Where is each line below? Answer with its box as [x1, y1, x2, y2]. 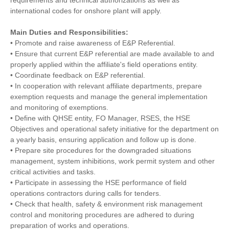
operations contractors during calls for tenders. [10, 189, 161, 198]
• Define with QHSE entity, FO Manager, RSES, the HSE [10, 114, 190, 123]
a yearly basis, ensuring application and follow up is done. [10, 135, 196, 144]
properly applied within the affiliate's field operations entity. [10, 60, 198, 69]
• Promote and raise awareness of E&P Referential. [10, 39, 175, 48]
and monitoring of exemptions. [10, 103, 108, 112]
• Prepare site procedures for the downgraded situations [10, 146, 191, 155]
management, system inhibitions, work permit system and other [10, 157, 215, 166]
